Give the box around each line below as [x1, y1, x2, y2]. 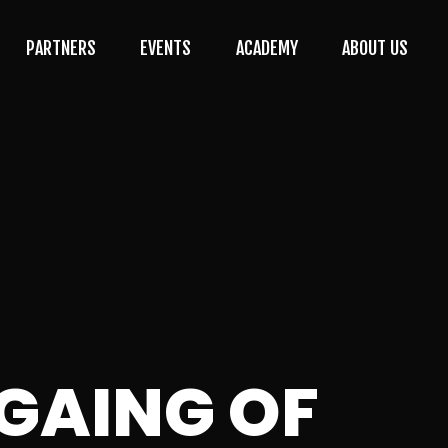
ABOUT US [342, 36, 408, 59]
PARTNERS [26, 36, 97, 59]
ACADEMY [235, 36, 298, 59]
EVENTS [140, 36, 192, 59]
